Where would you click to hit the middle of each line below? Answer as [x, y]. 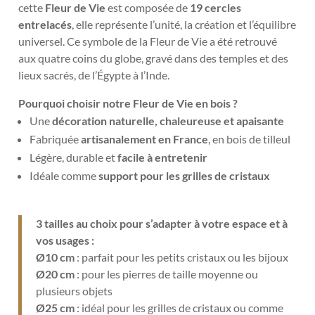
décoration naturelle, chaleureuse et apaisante [168, 120]
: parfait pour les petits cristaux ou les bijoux [182, 257]
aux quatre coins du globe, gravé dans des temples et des [154, 58]
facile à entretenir [163, 157]
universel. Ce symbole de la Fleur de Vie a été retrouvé [148, 41]
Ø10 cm [56, 257]
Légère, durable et [74, 157]
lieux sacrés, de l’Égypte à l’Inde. [94, 75]
